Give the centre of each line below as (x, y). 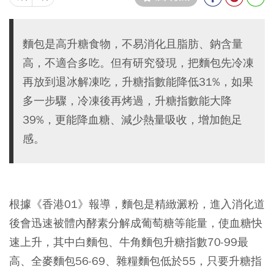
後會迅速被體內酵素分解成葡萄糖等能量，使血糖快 (136, 223)
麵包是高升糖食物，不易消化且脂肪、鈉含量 (133, 43)
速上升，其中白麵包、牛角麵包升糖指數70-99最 (129, 242)
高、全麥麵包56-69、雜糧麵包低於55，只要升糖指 (135, 261)
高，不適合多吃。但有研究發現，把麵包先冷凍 (138, 62)
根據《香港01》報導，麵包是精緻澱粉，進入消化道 (137, 204)
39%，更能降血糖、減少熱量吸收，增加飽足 (132, 119)
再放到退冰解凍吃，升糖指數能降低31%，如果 (138, 81)
